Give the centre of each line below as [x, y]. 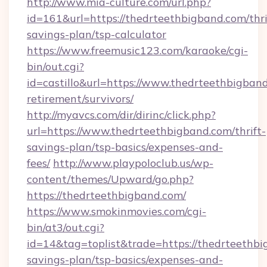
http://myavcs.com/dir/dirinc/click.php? [121, 115]
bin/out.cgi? [55, 66]
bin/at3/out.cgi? [66, 227]
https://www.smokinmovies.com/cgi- [117, 211]
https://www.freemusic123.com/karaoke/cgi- [137, 50]
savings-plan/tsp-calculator [97, 34]
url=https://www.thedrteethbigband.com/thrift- [146, 131]
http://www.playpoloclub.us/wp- [133, 163]
